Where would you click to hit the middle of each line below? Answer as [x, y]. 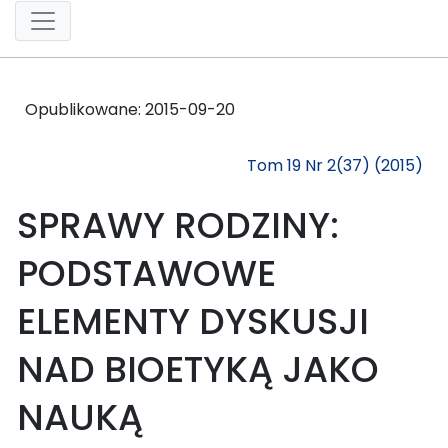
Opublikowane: [85, 109]
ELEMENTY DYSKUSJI [193, 321]
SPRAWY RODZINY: [178, 225]
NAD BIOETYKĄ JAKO [198, 369]
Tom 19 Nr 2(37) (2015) [335, 165]
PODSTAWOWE [146, 273]
